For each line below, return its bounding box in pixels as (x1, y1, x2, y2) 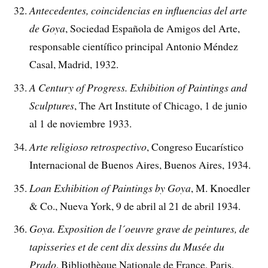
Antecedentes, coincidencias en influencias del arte (29, 2, 248, 17)
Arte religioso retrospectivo (29, 139, 147, 154)
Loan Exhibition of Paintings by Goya (29, 180, 191, 195)
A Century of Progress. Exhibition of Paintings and (29, 80, 248, 95)
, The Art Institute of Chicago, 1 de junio (74, 98, 248, 112)
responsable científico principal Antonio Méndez (29, 38, 239, 53)
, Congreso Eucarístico (147, 139, 244, 154)
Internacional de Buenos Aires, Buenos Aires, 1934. (29, 157, 251, 172)
